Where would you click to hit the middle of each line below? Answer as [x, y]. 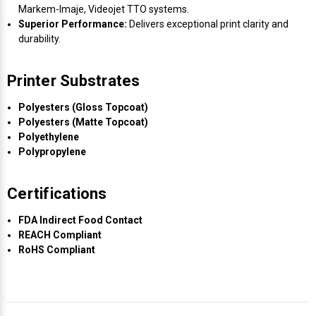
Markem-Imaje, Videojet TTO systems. [104, 9]
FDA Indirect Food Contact [81, 220]
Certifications [57, 193]
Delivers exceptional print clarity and [208, 24]
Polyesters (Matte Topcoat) [84, 122]
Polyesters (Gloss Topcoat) [84, 107]
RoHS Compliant [57, 249]
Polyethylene [49, 136]
